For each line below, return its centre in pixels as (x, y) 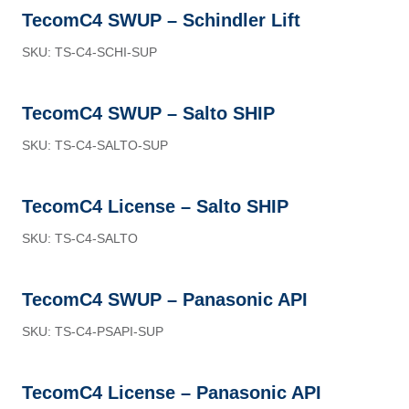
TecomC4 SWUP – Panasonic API (165, 299)
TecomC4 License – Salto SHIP (155, 206)
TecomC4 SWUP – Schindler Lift (161, 20)
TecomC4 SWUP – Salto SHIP (148, 113)
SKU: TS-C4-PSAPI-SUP (93, 331)
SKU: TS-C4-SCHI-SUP (89, 52)
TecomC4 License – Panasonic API (172, 393)
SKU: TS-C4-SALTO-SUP (95, 145)
